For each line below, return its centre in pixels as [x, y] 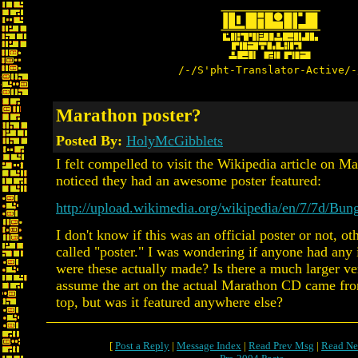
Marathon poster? [129, 115]
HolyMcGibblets [175, 141]
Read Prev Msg [281, 346]
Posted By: [91, 141]
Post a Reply [142, 346]
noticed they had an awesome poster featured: [189, 181]
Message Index [209, 346]
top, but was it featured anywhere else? [169, 302]
